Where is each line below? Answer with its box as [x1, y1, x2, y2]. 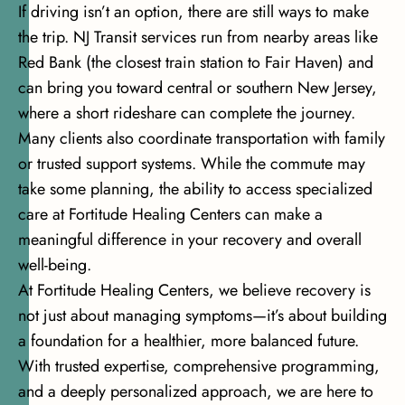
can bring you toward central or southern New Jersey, [18, 76, 377, 100]
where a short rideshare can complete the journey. [18, 101, 355, 126]
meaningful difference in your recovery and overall [18, 228, 362, 252]
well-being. [18, 253, 91, 278]
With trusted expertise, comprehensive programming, [18, 354, 380, 379]
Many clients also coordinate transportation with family [18, 127, 385, 151]
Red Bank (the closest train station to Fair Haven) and [18, 51, 373, 75]
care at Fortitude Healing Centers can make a [18, 202, 323, 227]
